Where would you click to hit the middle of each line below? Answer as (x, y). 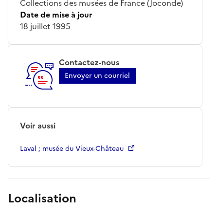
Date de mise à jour (56, 14)
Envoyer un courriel (97, 75)
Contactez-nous (89, 62)
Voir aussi (38, 125)
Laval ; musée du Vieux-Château (72, 148)
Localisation (42, 198)
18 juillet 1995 (45, 26)
